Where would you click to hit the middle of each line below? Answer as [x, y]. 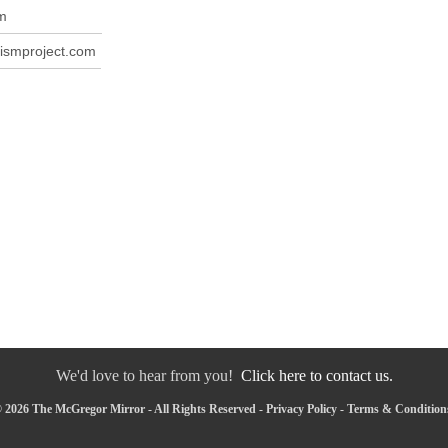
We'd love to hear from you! [148, 376]
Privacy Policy [301, 409]
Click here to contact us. [316, 376]
